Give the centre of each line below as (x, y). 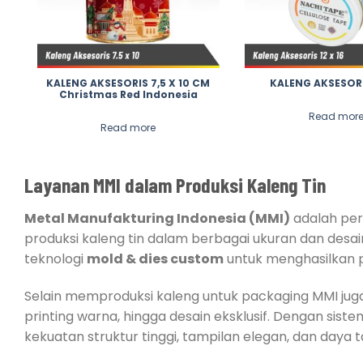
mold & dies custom (155, 258)
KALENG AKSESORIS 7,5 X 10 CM (128, 83)
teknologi (56, 258)
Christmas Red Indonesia (128, 95)
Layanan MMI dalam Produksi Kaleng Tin (175, 185)
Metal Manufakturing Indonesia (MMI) (157, 218)
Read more (128, 128)
